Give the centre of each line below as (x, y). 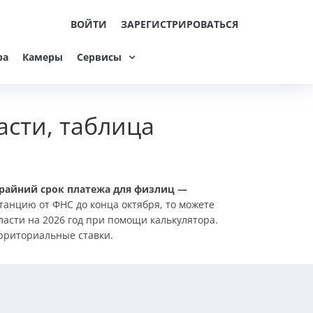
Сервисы (99, 57)
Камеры (43, 57)
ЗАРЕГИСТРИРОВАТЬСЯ (180, 24)
